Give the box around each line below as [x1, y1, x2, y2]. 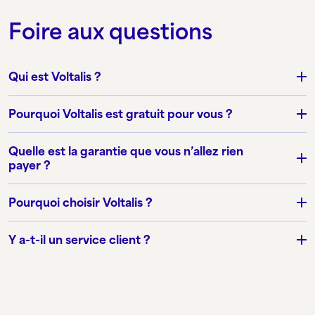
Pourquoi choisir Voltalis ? [8, 195, 153, 210]
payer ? [8, 158, 51, 173]
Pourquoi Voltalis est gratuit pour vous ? [8, 107, 233, 122]
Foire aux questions [8, 19, 212, 45]
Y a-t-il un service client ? [8, 233, 150, 247]
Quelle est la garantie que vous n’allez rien [8, 144, 243, 159]
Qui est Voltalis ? [8, 70, 101, 84]
